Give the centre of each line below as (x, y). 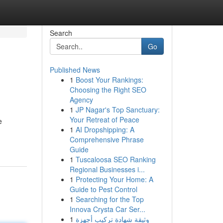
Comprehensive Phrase (107, 139)
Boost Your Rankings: (109, 80)
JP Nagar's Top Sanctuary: (117, 110)
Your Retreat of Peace (104, 119)
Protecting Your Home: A (114, 179)
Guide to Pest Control (103, 189)
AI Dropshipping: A (105, 129)
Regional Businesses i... (107, 169)
